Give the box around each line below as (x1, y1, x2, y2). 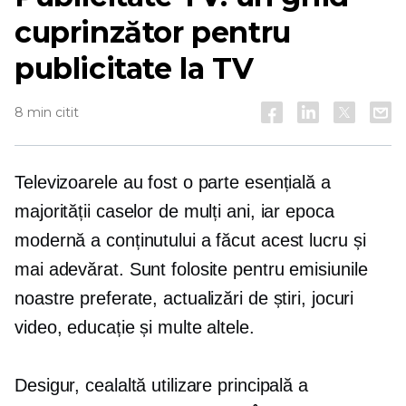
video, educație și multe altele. (14, 317, 255, 337)
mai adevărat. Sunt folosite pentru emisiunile (14, 259, 368, 279)
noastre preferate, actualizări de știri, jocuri (14, 288, 354, 308)
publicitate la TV (14, 51, 254, 86)
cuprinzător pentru (14, 14, 291, 50)
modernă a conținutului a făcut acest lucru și (14, 230, 366, 250)
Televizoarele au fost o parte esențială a (14, 172, 331, 192)
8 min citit (14, 104, 79, 121)
